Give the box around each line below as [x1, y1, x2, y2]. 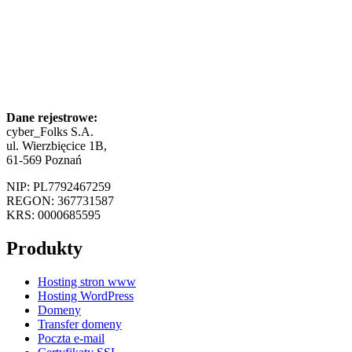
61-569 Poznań [6, 153, 82, 167]
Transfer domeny [38, 317, 122, 332]
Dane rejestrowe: [6, 111, 97, 125]
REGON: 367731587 [6, 194, 114, 208]
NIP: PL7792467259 [6, 180, 111, 194]
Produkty [6, 238, 82, 259]
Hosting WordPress [38, 289, 134, 303]
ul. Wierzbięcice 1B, [6, 139, 107, 153]
